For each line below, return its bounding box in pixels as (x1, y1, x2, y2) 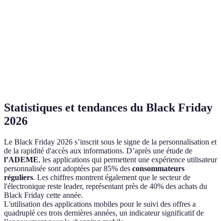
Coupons (12, 63, 38, 71)
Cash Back (12, 7, 44, 15)
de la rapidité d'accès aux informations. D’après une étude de (4, 146, 192, 155)
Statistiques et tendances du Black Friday (4, 101, 213, 114)
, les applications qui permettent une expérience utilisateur (38, 155, 217, 164)
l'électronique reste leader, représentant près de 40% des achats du (4, 182, 207, 190)
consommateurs (132, 164, 184, 173)
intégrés (12, 74, 36, 81)
